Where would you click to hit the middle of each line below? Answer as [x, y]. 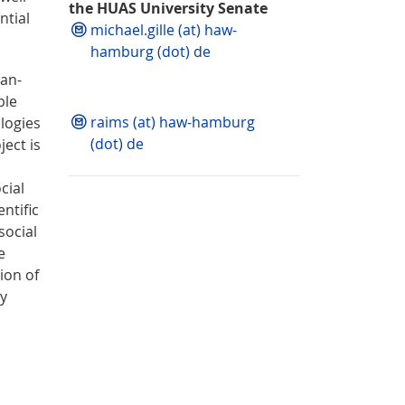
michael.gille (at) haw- [164, 30]
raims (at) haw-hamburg [173, 122]
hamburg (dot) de [151, 52]
